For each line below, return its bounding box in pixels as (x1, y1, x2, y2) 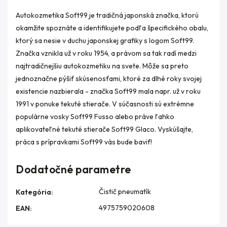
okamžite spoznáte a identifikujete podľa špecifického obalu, (16, 23, 208, 32)
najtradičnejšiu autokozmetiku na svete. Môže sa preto (16, 61, 188, 70)
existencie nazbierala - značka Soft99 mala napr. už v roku (16, 87, 201, 96)
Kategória (16, 187, 51, 197)
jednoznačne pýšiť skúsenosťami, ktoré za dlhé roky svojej (16, 74, 202, 83)
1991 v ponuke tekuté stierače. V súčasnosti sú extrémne (16, 99, 194, 108)
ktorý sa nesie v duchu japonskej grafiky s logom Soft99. (16, 36, 194, 45)
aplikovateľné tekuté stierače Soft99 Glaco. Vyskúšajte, (16, 125, 193, 134)
